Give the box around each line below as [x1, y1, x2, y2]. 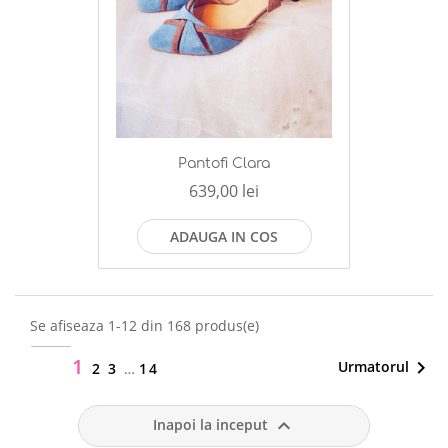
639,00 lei [189, 180, 259, 203]
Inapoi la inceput [152, 414, 272, 434]
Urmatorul [338, 357, 409, 376]
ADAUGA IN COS [170, 227, 278, 247]
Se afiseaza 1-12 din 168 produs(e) [30, 316, 259, 335]
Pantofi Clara [178, 156, 270, 172]
